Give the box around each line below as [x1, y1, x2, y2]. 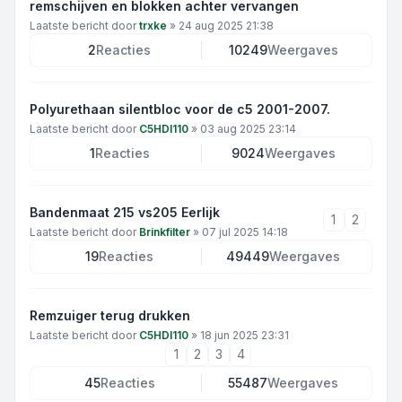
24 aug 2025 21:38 [179, 19, 274, 32]
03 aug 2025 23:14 [200, 122, 296, 135]
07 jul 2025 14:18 [202, 225, 288, 239]
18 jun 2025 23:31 [200, 328, 289, 342]
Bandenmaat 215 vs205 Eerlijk [30, 205, 220, 220]
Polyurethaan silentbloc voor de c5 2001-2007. [30, 101, 330, 117]
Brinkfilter [139, 225, 190, 239]
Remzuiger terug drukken [30, 308, 190, 323]
